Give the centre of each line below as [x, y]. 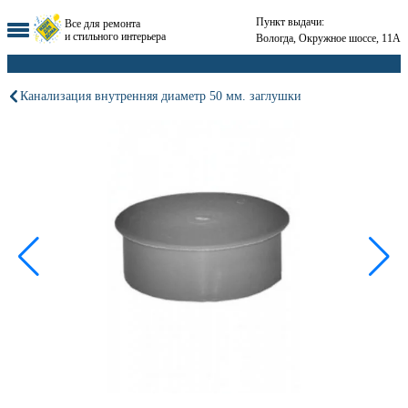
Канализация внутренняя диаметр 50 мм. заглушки [161, 96]
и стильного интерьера [115, 36]
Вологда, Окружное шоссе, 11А [328, 38]
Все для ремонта [102, 23]
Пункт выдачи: [290, 21]
